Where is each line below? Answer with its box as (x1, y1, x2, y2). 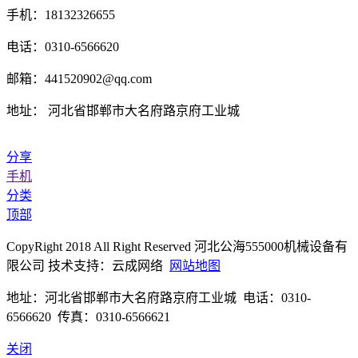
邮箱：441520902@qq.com (6, 72, 152, 86)
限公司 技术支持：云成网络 (6, 259, 169, 273)
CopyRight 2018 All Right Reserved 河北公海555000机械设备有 (6, 240, 348, 254)
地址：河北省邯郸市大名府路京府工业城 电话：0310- (6, 291, 311, 305)
